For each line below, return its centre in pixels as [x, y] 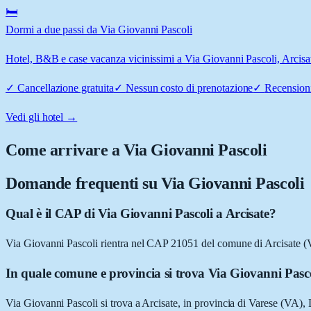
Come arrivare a [65, 150]
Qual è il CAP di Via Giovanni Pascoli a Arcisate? [141, 214]
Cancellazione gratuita [65, 87]
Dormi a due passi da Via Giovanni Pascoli [99, 29]
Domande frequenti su [83, 183]
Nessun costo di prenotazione [189, 87]
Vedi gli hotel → [42, 117]
